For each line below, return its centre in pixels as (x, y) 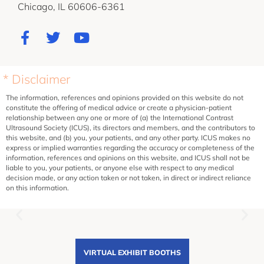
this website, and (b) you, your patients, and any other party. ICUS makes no (128, 137)
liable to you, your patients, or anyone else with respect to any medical (120, 167)
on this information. (37, 187)
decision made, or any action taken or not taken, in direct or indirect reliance (128, 177)
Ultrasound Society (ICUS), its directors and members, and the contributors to (131, 127)
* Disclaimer (37, 79)
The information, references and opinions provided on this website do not (125, 97)
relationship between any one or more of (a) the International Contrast (120, 117)
